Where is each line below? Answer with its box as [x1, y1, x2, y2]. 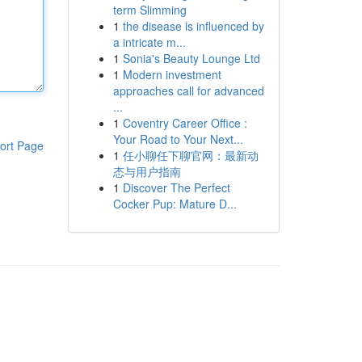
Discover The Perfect [122, 179, 230, 196]
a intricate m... [112, 34, 186, 50]
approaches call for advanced [112, 82, 264, 99]
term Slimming [112, 2, 187, 18]
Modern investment [122, 66, 221, 82]
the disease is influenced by [122, 18, 264, 34]
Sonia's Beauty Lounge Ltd [122, 50, 260, 66]
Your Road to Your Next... [112, 131, 243, 147]
